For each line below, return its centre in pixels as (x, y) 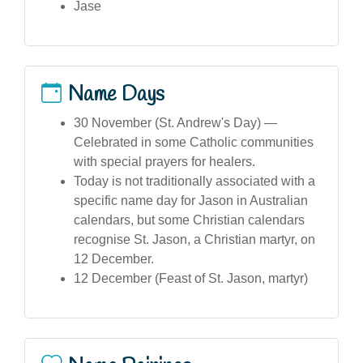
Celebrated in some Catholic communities (194, 142)
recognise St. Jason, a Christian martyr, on (194, 239)
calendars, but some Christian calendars (189, 220)
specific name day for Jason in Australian (191, 200)
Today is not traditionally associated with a (194, 181)
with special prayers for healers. (164, 161)
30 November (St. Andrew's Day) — (175, 122)
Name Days (116, 94)
